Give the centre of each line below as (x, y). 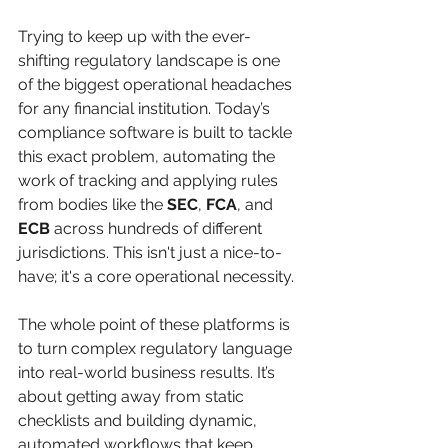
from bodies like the (92, 204)
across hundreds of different (158, 228)
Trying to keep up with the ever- (134, 36)
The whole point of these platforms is (156, 324)
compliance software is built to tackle (157, 132)
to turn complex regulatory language (157, 348)
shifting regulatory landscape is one (151, 60)
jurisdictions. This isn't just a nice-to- (150, 252)
